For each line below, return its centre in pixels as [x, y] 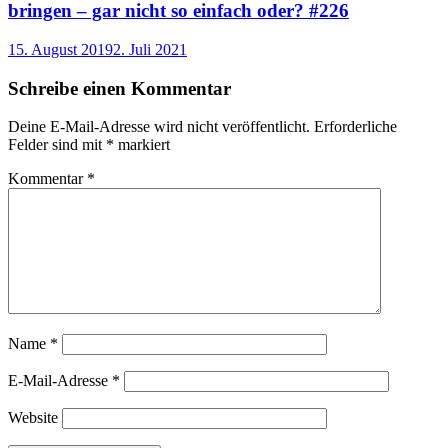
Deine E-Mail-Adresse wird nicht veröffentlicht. [159, 127]
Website [33, 418]
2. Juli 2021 [150, 49]
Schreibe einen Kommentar [119, 88]
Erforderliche [355, 127]
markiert [142, 145]
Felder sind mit [57, 145]
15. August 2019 [60, 49]
